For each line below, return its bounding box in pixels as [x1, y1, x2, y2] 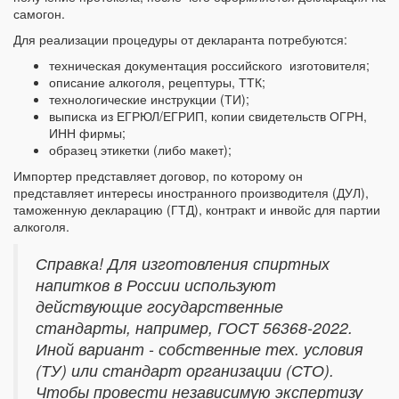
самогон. [13, 4, 65, 23]
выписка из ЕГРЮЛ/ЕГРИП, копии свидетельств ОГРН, [49, 107, 367, 126]
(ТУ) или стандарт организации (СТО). [36, 359, 334, 382]
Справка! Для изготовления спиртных [36, 252, 330, 275]
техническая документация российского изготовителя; [49, 56, 370, 75]
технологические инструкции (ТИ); [49, 90, 249, 109]
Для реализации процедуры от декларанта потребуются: [13, 30, 347, 49]
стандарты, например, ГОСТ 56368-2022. [36, 316, 353, 339]
